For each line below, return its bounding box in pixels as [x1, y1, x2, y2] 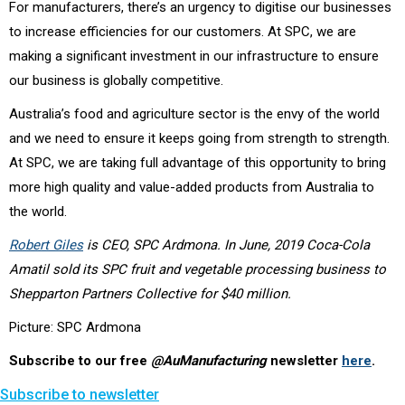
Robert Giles [9, 236, 83, 253]
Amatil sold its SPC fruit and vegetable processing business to [9, 260, 386, 278]
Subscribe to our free [9, 352, 151, 369]
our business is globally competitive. [9, 71, 223, 89]
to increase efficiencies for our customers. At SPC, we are [9, 23, 356, 40]
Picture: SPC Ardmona [9, 318, 141, 335]
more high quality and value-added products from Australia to [9, 178, 374, 195]
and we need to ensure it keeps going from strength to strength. [9, 129, 390, 146]
